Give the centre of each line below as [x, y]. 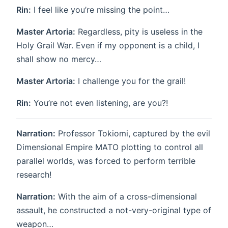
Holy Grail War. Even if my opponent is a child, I [108, 45]
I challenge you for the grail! [131, 81]
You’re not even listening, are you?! [99, 103]
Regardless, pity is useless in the [139, 31]
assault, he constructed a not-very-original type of [114, 210]
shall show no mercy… [59, 59]
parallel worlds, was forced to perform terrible [106, 161]
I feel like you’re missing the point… [100, 9]
